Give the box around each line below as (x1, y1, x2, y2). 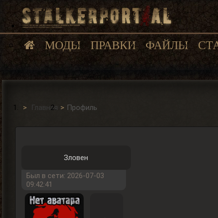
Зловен (64, 153, 89, 163)
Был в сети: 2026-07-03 (26, 171, 104, 181)
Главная (31, 103, 58, 112)
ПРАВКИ (91, 39, 136, 52)
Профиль (67, 103, 98, 112)
